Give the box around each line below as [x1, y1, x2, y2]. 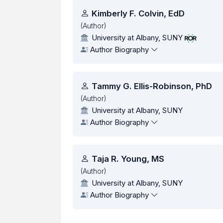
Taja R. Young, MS [92, 154, 165, 164]
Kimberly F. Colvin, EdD [92, 8, 185, 18]
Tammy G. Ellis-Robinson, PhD [92, 81, 213, 91]
